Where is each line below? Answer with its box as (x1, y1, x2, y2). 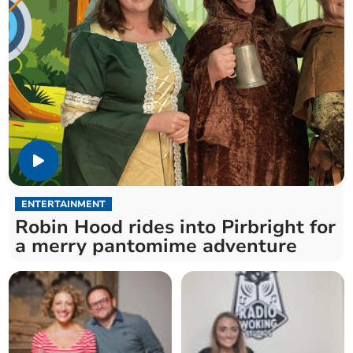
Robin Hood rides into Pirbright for (15, 214, 336, 240)
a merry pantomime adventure (15, 233, 298, 259)
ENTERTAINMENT (21, 198, 106, 211)
